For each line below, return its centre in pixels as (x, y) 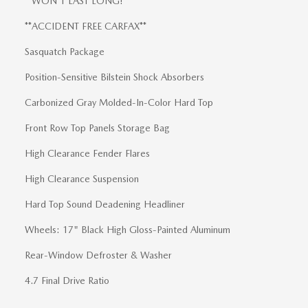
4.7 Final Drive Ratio (67, 281)
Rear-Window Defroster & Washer (98, 255)
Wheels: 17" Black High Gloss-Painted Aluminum (128, 230)
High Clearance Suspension (82, 179)
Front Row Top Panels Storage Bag (97, 128)
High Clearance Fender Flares (87, 154)
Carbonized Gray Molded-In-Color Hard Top (119, 103)
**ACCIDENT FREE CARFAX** (86, 26)
